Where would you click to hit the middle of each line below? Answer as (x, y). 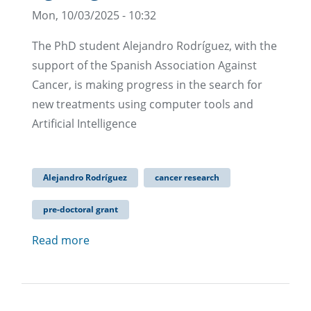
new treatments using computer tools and (143, 104)
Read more (61, 241)
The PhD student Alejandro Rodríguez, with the (154, 46)
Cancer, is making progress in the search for (147, 85)
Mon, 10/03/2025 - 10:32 (94, 16)
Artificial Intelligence (84, 124)
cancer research (187, 178)
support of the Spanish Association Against (144, 66)
